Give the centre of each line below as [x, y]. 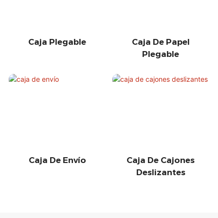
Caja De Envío [57, 160]
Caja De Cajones [161, 160]
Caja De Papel [161, 42]
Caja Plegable [57, 42]
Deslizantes [161, 172]
